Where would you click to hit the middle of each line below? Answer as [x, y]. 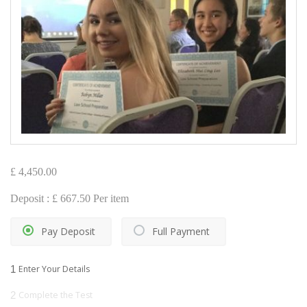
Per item [110, 199]
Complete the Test [56, 295]
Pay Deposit [68, 232]
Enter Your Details [54, 269]
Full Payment [181, 232]
